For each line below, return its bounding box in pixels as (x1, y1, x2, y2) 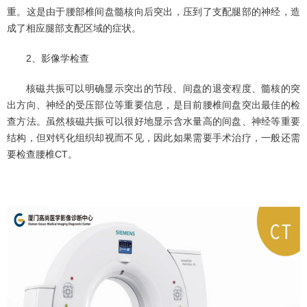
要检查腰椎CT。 (7, 149, 77, 160)
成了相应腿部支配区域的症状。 (7, 23, 141, 34)
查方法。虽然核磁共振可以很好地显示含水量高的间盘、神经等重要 (7, 116, 300, 127)
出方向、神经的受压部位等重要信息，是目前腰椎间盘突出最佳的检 (7, 99, 300, 110)
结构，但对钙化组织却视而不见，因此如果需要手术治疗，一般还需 (7, 132, 300, 143)
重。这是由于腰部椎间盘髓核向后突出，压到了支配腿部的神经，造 (7, 6, 300, 17)
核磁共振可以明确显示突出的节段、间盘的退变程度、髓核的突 (26, 83, 300, 94)
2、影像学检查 (26, 53, 89, 64)
